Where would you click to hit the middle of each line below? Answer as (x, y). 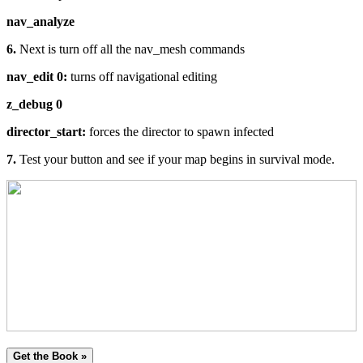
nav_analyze (41, 22)
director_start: (46, 132)
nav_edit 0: (37, 77)
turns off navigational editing (142, 77)
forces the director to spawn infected (180, 132)
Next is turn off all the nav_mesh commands (132, 49)
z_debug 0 (34, 105)
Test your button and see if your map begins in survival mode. (175, 160)
